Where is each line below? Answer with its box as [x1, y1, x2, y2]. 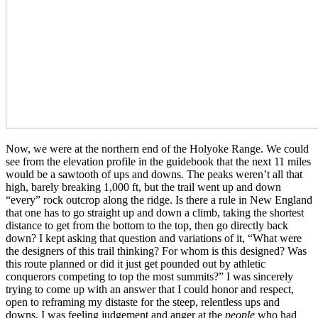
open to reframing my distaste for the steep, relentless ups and [6, 295, 280, 308]
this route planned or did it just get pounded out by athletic [6, 257, 265, 270]
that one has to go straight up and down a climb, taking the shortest [6, 206, 304, 219]
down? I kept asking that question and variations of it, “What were [6, 231, 302, 244]
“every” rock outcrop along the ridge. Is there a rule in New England [6, 193, 312, 206]
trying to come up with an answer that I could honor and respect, [6, 283, 294, 295]
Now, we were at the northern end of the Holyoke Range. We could [6, 142, 309, 155]
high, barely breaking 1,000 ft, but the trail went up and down [6, 180, 281, 193]
